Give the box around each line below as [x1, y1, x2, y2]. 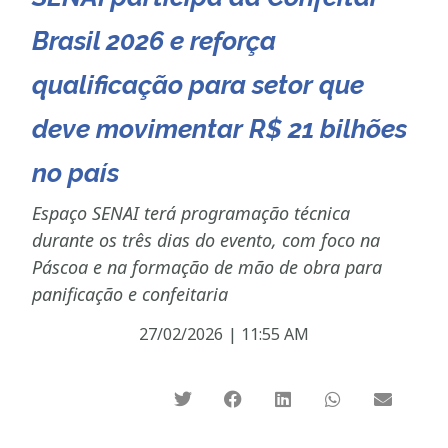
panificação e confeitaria [32, 281, 229, 306]
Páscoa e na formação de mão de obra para [32, 254, 383, 279]
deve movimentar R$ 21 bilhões [32, 113, 408, 144]
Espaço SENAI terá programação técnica [32, 200, 351, 225]
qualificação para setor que [32, 69, 365, 100]
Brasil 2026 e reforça [32, 25, 277, 56]
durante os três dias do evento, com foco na [32, 227, 381, 252]
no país [32, 157, 120, 188]
